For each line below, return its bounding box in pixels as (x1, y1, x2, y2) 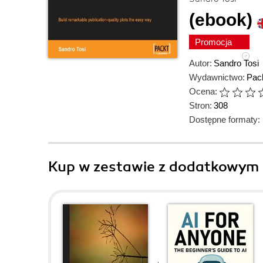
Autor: (189, 58, 212, 68)
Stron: (189, 100, 212, 110)
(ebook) (189, 10, 252, 29)
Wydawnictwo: (189, 72, 245, 82)
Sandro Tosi (214, 58, 259, 68)
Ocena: (189, 86, 217, 96)
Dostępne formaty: (189, 114, 260, 124)
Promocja (195, 37, 234, 47)
